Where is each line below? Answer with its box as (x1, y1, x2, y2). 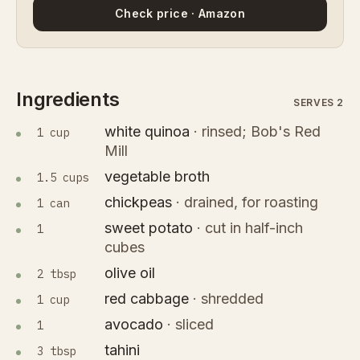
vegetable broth (104, 168, 210, 186)
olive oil (104, 264, 155, 282)
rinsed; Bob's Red (202, 123, 321, 141)
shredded (201, 290, 264, 308)
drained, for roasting (184, 194, 318, 211)
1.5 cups (37, 170, 88, 186)
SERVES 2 (293, 96, 344, 109)
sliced (175, 316, 214, 333)
